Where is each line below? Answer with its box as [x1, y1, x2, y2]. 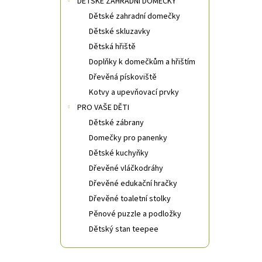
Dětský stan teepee [89, 223, 158, 236]
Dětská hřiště [89, 41, 136, 53]
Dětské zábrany [89, 117, 144, 129]
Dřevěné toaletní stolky [89, 193, 171, 205]
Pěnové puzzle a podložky [89, 208, 181, 220]
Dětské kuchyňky [89, 147, 149, 160]
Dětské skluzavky [89, 26, 150, 38]
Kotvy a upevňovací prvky [89, 87, 179, 99]
